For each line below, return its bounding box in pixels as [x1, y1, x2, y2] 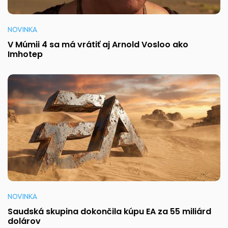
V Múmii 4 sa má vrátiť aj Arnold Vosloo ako [8, 38, 188, 50]
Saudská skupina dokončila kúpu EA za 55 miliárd [8, 206, 211, 218]
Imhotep [8, 48, 43, 60]
